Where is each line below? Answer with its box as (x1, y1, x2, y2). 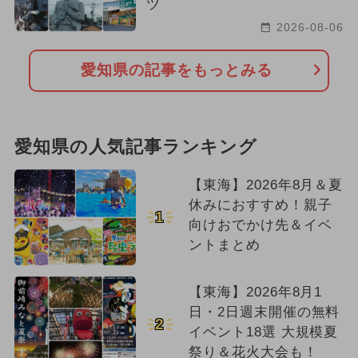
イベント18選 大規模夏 (188, 324, 339, 340)
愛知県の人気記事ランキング (14, 137, 258, 157)
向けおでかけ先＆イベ (188, 217, 332, 233)
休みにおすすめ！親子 (188, 197, 332, 213)
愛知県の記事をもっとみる (81, 62, 272, 79)
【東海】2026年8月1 (188, 284, 323, 300)
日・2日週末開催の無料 (188, 304, 340, 320)
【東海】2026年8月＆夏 (188, 177, 344, 193)
